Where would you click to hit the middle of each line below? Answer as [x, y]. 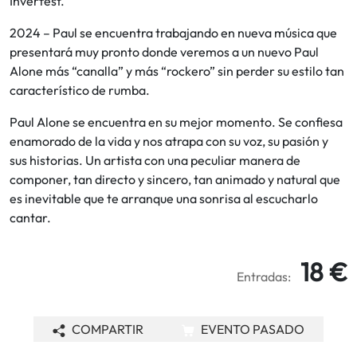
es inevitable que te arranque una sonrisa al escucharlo [164, 199]
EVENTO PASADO [253, 330]
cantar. [30, 218]
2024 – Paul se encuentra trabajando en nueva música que [173, 33]
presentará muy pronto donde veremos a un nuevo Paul [164, 52]
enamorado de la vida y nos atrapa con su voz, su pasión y [169, 141]
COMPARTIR [108, 330]
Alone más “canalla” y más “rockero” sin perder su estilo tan [177, 71]
